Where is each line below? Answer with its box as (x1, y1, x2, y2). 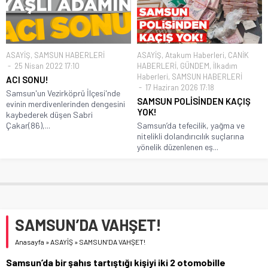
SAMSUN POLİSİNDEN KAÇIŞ (137, 96, 251, 107)
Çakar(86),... (6, 120, 50, 131)
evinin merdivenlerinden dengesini (6, 99, 125, 109)
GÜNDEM (180, 61, 209, 71)
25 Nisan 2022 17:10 (13, 61, 80, 71)
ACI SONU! (6, 74, 48, 86)
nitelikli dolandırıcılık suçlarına (137, 131, 244, 142)
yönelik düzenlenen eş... (137, 142, 218, 153)
